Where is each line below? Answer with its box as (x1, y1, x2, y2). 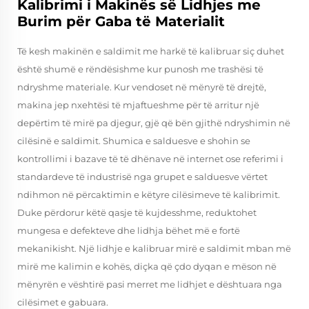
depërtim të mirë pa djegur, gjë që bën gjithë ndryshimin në (17, 117, 290, 128)
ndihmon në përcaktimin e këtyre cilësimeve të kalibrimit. (17, 189, 280, 200)
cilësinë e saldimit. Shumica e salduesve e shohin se (17, 135, 250, 146)
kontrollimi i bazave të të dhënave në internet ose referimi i (17, 153, 283, 164)
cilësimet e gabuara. (17, 297, 108, 308)
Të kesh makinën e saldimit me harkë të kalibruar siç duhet (17, 46, 284, 57)
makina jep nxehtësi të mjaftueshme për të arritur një (17, 99, 259, 110)
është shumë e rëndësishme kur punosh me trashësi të (17, 63, 263, 74)
